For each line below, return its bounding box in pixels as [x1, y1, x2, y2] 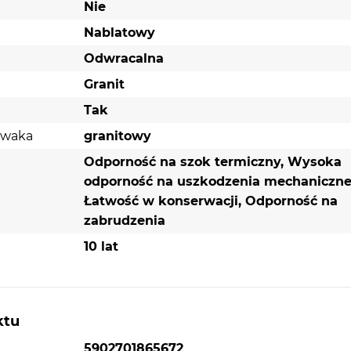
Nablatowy [83, 25, 155, 41]
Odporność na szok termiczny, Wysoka [83, 154, 342, 170]
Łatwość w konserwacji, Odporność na [83, 194, 338, 209]
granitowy [83, 128, 151, 144]
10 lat [83, 239, 118, 255]
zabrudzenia [83, 213, 165, 229]
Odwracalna [83, 51, 164, 67]
